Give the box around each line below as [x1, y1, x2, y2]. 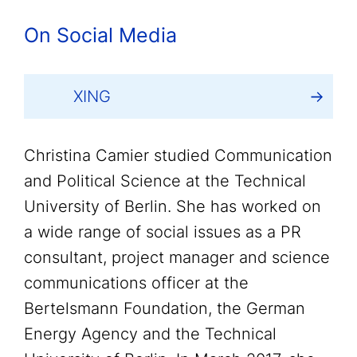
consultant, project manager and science [24, 248, 330, 267]
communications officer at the [24, 273, 249, 292]
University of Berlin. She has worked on [24, 197, 321, 216]
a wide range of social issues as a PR [24, 222, 301, 241]
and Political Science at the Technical [24, 171, 306, 190]
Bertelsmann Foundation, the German [24, 299, 305, 318]
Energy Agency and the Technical [24, 324, 277, 343]
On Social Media [24, 23, 177, 47]
